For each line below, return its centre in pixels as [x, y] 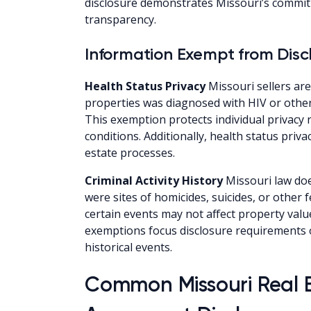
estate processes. [130, 152]
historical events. [128, 247]
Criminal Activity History [154, 180]
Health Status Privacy [145, 86]
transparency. [120, 19]
